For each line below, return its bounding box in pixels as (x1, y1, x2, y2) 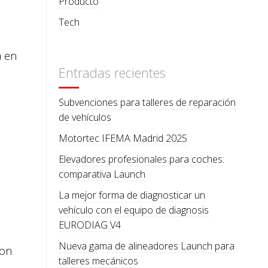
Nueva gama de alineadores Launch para (59, 239, 235, 252)
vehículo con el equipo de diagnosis (59, 203, 209, 217)
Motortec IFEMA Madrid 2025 (59, 131, 188, 145)
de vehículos (59, 110, 112, 124)
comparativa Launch (59, 167, 146, 181)
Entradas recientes (59, 63, 166, 81)
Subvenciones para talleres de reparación (59, 95, 236, 109)
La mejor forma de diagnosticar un (59, 188, 206, 202)
